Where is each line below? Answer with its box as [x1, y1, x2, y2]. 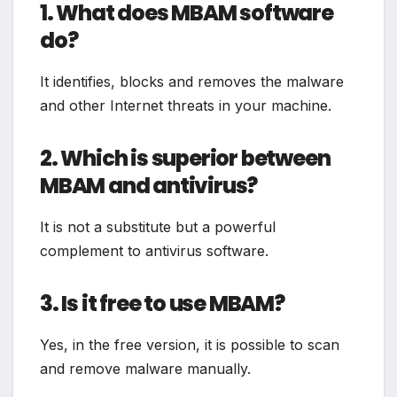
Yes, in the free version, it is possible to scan [40, 335, 339, 354]
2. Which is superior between [40, 143, 331, 173]
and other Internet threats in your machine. [40, 96, 331, 114]
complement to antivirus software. [40, 241, 269, 260]
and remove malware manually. [40, 359, 251, 378]
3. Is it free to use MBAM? [40, 288, 284, 318]
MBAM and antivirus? [40, 170, 258, 200]
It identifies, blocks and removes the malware [40, 72, 344, 90]
